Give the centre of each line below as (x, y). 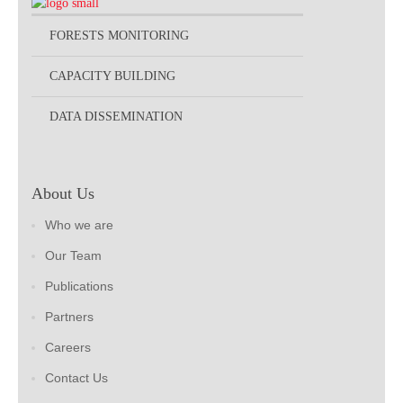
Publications (79, 286)
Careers (68, 347)
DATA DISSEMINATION (116, 116)
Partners (69, 316)
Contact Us (76, 377)
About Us (63, 193)
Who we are (79, 224)
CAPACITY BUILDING (112, 76)
